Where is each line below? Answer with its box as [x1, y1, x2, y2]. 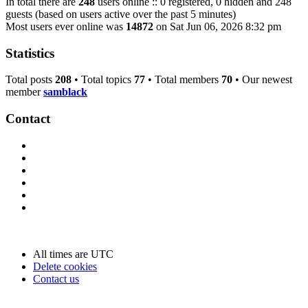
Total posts [5, 74, 55, 86]
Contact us [33, 272, 79, 285]
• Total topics [71, 74, 134, 86]
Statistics [5, 45, 54, 60]
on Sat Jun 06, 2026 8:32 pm [153, 20, 281, 32]
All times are [33, 247, 91, 260]
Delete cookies [33, 260, 97, 272]
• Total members [145, 74, 221, 86]
